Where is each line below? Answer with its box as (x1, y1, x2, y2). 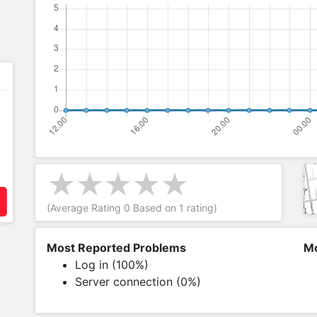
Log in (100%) (75, 258, 149, 272)
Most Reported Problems (47, 241, 186, 255)
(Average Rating (47, 202, 124, 214)
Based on (130, 202, 179, 214)
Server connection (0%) (75, 275, 201, 289)
